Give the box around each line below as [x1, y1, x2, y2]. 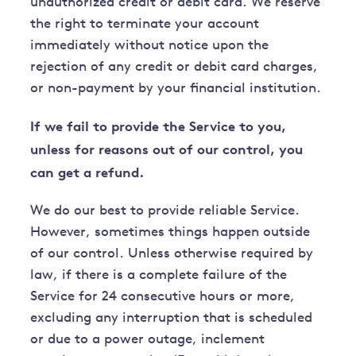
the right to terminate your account [30, 17, 260, 32]
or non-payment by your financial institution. [30, 82, 322, 96]
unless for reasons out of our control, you [30, 141, 304, 158]
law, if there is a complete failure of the [30, 269, 288, 283]
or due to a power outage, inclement [30, 333, 265, 347]
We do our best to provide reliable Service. [30, 204, 300, 219]
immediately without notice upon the [30, 39, 269, 53]
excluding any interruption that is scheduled [30, 311, 313, 326]
